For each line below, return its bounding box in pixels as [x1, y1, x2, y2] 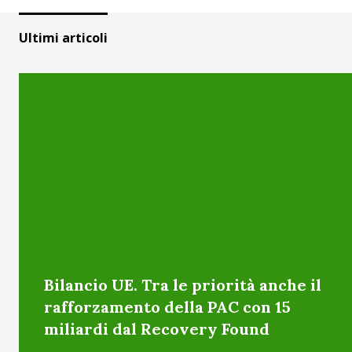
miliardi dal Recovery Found [44, 319, 269, 339]
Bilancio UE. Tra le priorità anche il [44, 275, 321, 295]
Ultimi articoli [19, 29, 108, 46]
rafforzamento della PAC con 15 [44, 297, 291, 317]
